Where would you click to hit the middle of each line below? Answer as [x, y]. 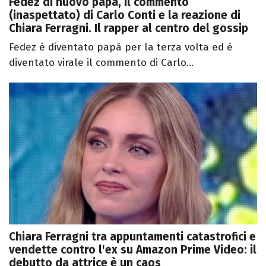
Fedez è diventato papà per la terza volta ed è [121, 47]
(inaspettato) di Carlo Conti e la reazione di [125, 15]
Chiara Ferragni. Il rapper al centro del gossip [129, 28]
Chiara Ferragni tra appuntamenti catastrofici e [132, 237]
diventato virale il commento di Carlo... [101, 63]
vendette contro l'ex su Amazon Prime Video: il [133, 250]
